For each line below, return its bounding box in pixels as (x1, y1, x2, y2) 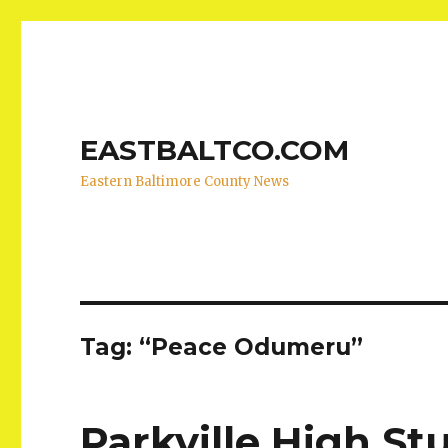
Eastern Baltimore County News (80, 173, 290, 190)
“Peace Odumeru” (139, 333, 364, 361)
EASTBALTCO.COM (80, 133, 350, 167)
